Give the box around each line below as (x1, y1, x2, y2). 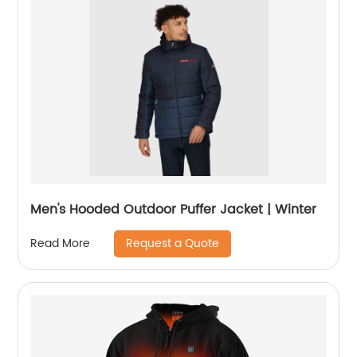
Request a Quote (126, 233, 220, 253)
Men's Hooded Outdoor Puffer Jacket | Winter (30, 198, 317, 220)
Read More (30, 234, 91, 253)
